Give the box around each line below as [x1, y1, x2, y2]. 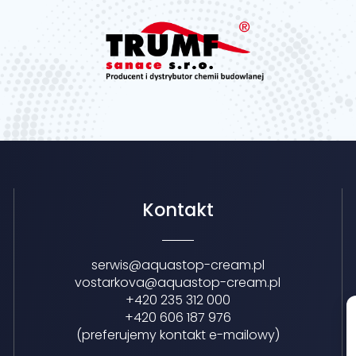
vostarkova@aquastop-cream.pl [75, 273, 281, 292]
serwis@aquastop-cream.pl [91, 256, 265, 274]
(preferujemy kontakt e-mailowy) [75, 326, 280, 344]
